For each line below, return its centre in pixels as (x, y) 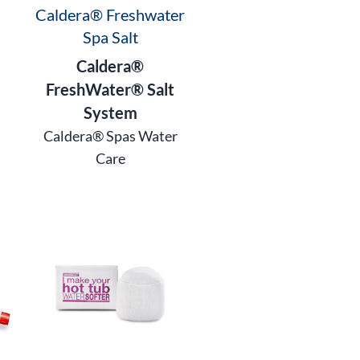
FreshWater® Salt (110, 89)
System (110, 112)
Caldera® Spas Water (110, 135)
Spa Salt (110, 37)
